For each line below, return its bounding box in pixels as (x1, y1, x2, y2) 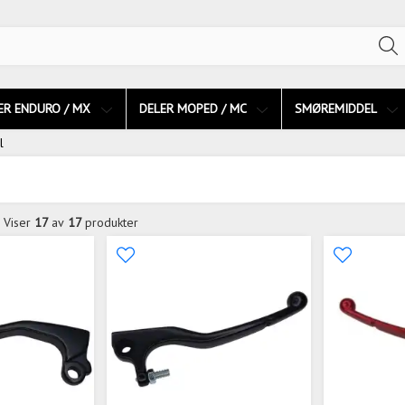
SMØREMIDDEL (295, 100, 380, 117)
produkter (85, 213, 138, 231)
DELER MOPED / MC (139, 100, 250, 117)
